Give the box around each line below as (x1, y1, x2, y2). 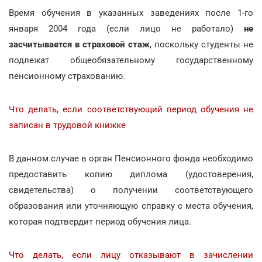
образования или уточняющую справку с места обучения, (9, 200, 253, 211)
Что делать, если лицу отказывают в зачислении (9, 249, 253, 260)
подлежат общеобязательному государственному (9, 54, 253, 65)
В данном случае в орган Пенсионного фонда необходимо (9, 153, 253, 164)
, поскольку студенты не (150, 39, 253, 50)
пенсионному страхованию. (9, 70, 125, 81)
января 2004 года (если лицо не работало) (9, 23, 233, 34)
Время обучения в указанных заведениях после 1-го (9, 7, 253, 18)
